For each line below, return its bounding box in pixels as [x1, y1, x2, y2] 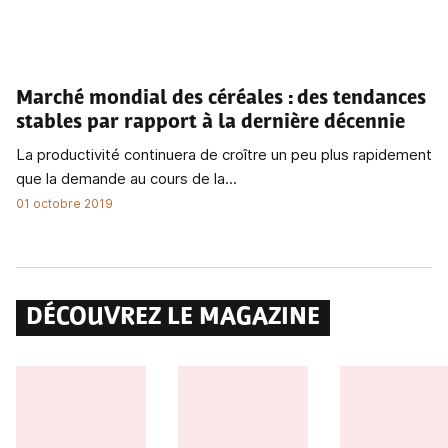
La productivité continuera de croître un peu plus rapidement [16, 144, 432, 164]
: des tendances [288, 88, 426, 109]
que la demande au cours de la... [16, 168, 237, 188]
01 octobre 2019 [16, 195, 113, 211]
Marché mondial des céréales [16, 88, 283, 109]
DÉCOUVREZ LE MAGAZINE [26, 305, 320, 330]
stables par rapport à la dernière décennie [16, 112, 405, 133]
